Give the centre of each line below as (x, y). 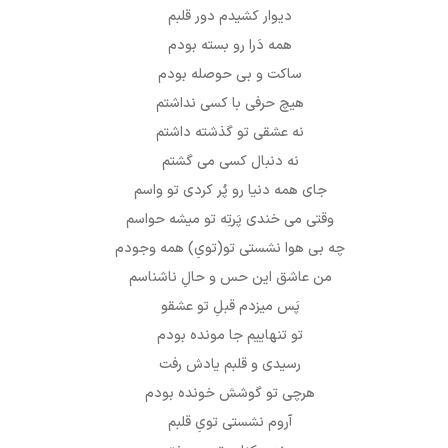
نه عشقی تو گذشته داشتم (230, 133)
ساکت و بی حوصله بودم (230, 75)
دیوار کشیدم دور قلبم (230, 17)
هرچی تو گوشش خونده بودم (230, 394)
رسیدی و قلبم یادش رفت (230, 365)
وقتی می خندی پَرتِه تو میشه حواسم (230, 220)
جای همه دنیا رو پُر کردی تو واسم (230, 191)
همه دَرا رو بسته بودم (230, 46)
